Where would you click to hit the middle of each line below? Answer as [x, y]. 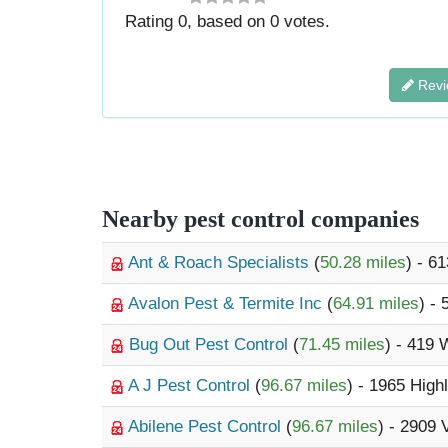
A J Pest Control [191, 385]
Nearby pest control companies [260, 219]
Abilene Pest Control [207, 426]
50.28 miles [363, 262]
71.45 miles [342, 344]
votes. [305, 21]
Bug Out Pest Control [211, 344]
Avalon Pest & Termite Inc [227, 303]
